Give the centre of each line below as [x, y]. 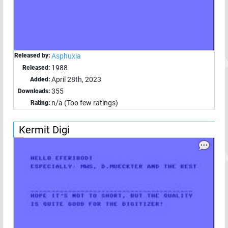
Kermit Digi [44, 130]
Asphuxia [66, 56]
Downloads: [34, 91]
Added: [40, 80]
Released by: [32, 56]
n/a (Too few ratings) [85, 103]
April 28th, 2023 [76, 80]
